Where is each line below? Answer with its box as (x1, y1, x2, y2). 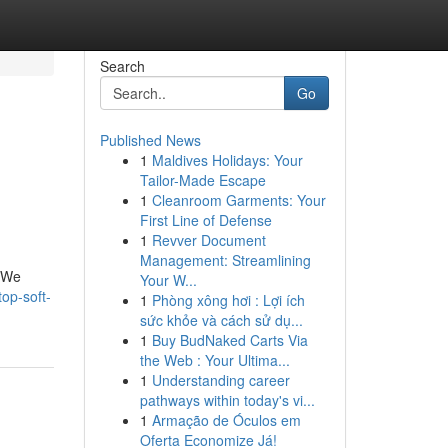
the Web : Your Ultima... (139, 350, 290, 370)
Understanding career (151, 370, 290, 390)
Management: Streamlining (139, 250, 311, 270)
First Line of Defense (139, 210, 272, 230)
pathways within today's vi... (139, 390, 315, 410)
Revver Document (151, 230, 266, 250)
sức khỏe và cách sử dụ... (139, 310, 303, 330)
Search (99, 56, 145, 76)
